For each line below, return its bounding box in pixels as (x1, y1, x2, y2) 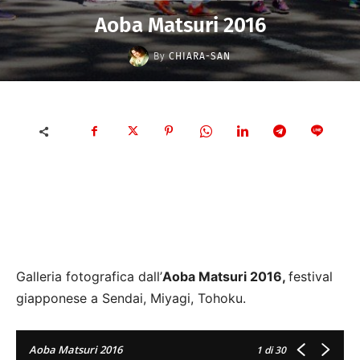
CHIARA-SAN (168, 51, 231, 62)
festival (288, 268, 333, 284)
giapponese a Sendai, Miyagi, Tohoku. (16, 290, 246, 306)
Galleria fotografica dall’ (16, 268, 162, 284)
